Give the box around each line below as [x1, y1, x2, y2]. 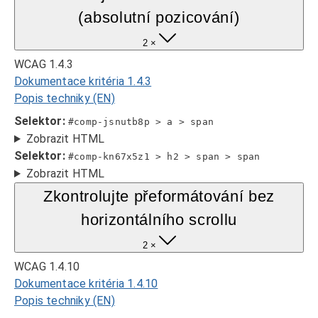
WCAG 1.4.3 [14, 57, 73, 71]
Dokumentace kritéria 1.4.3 [14, 75, 152, 88]
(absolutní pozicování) [78, 9, 240, 26]
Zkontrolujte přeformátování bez [43, 187, 275, 205]
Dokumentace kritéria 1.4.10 [14, 277, 158, 290]
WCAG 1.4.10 [14, 260, 80, 273]
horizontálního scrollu [80, 211, 238, 229]
